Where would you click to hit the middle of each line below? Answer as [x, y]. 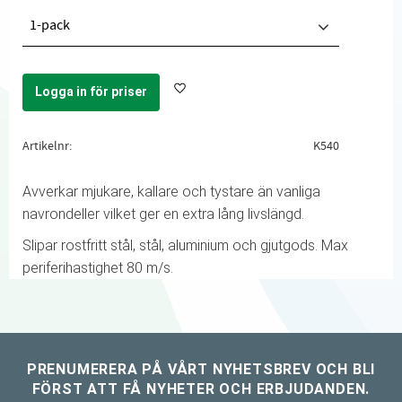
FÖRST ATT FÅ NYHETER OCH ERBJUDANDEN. [201, 389]
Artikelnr [46, 145]
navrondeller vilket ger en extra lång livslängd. [163, 214]
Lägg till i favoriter [226, 97]
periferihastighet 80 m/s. [98, 267]
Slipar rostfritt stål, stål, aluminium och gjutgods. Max [185, 245]
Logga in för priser [91, 91]
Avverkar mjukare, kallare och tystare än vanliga [171, 192]
